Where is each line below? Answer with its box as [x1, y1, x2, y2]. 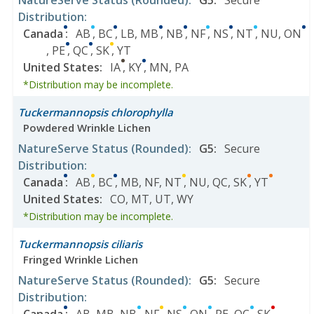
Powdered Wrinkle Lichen [23, 121, 151, 135]
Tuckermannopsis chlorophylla [18, 105, 173, 119]
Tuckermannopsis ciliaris [18, 237, 142, 251]
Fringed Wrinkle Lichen [23, 252, 138, 266]
